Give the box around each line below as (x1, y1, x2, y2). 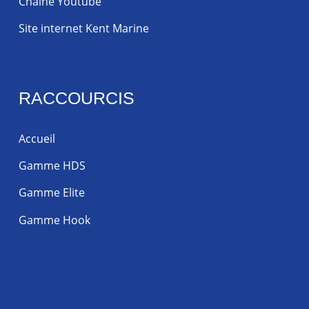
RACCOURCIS (18, 88, 134, 108)
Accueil (18, 130, 55, 146)
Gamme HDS (18, 158, 86, 174)
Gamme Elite (18, 185, 85, 201)
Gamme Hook (18, 212, 90, 228)
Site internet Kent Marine (18, 20, 149, 36)
